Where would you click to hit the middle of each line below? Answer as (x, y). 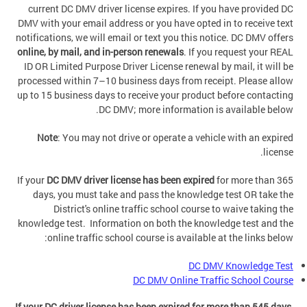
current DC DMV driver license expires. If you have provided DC (161, 9)
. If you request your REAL (238, 52)
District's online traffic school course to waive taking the (173, 209)
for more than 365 (254, 180)
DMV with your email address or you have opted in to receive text (156, 23)
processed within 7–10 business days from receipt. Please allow (156, 81)
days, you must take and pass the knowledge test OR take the (163, 195)
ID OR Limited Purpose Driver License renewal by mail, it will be (159, 66)
